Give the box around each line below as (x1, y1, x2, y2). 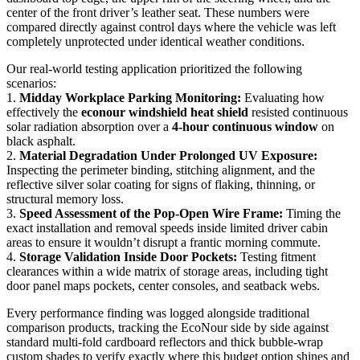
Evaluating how (241, 91, 325, 105)
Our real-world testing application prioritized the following (6, 62, 302, 76)
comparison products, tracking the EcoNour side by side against (6, 321, 329, 335)
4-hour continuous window (172, 120, 318, 134)
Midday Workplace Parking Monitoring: (19, 91, 241, 105)
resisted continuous (248, 105, 348, 120)
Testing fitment (237, 250, 316, 264)
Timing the (283, 207, 341, 221)
